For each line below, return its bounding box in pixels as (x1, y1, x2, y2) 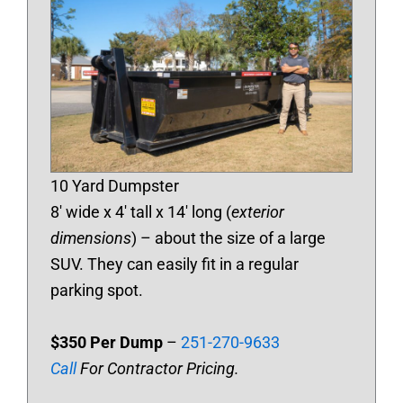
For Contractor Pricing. (76, 359, 239, 379)
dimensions (50, 228, 131, 248)
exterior (231, 202, 284, 222)
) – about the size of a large (131, 228, 326, 248)
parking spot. (50, 281, 143, 300)
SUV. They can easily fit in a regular (50, 255, 299, 274)
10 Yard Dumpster (50, 176, 179, 196)
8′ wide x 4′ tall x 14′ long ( (50, 202, 231, 222)
